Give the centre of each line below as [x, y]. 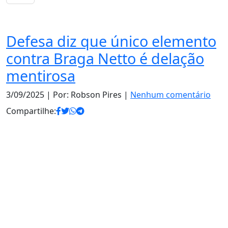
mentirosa [41, 76]
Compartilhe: [31, 111]
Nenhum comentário [170, 95]
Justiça [19, 26]
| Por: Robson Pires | [87, 95]
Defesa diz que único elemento [111, 41]
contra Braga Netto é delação [105, 58]
